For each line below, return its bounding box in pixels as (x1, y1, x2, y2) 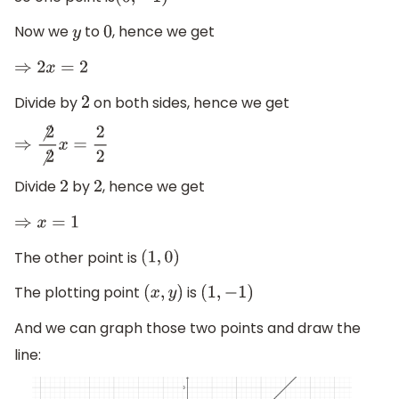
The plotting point (14, 282, 143, 304)
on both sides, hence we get (89, 92, 289, 113)
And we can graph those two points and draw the (14, 317, 361, 338)
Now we (14, 21, 72, 43)
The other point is (14, 247, 141, 268)
